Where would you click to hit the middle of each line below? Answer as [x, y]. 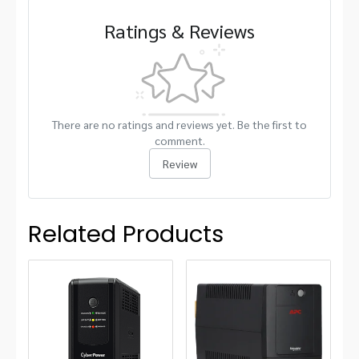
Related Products [126, 234]
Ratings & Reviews [179, 30]
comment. [179, 140]
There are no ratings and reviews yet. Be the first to [179, 124]
